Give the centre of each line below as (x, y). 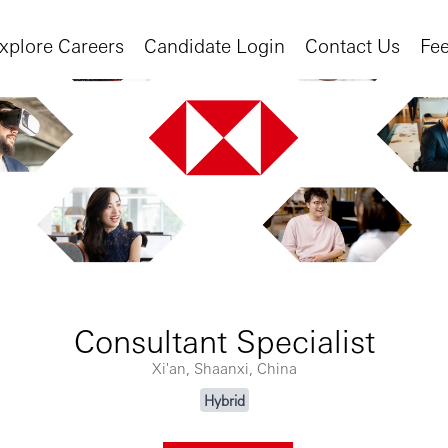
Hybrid (224, 400)
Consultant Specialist (224, 340)
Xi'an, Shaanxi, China (224, 368)
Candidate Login (214, 44)
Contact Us (352, 44)
